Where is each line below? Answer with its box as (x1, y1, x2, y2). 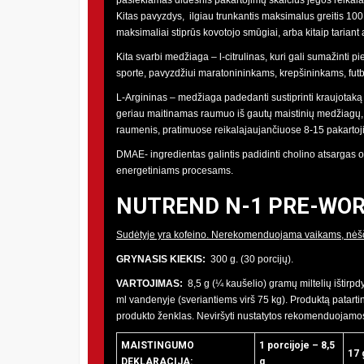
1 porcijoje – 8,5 (259, 339, 335, 351)
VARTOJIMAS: (116, 277, 183, 289)
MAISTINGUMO (121, 339, 194, 351)
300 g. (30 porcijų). (206, 253, 293, 265)
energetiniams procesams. (116, 164, 233, 176)
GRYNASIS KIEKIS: (116, 253, 206, 265)
